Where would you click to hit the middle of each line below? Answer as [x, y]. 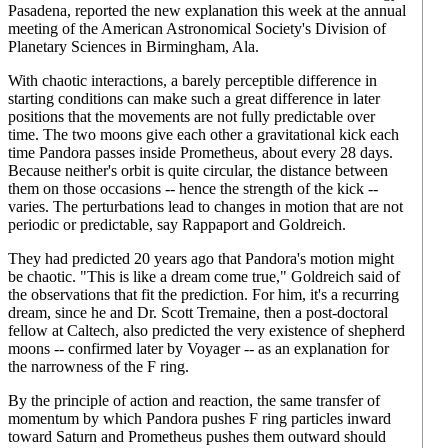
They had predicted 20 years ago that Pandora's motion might [201, 258]
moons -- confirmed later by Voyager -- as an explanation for [198, 348]
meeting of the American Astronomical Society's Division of [197, 28]
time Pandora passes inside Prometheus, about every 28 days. [200, 152]
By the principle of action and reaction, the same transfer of [194, 400]
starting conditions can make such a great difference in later [194, 98]
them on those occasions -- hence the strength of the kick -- [193, 188]
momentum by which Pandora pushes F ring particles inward [199, 418]
